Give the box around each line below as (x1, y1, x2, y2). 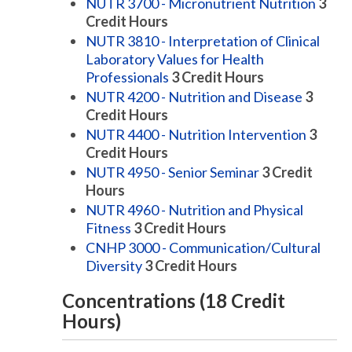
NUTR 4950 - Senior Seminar (86, 163, 259, 181)
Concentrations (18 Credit (62, 289, 285, 312)
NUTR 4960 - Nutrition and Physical (86, 201, 303, 218)
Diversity (86, 257, 142, 274)
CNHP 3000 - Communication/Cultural (86, 239, 321, 256)
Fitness (86, 219, 131, 236)
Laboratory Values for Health (86, 50, 264, 68)
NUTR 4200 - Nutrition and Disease (86, 88, 302, 105)
